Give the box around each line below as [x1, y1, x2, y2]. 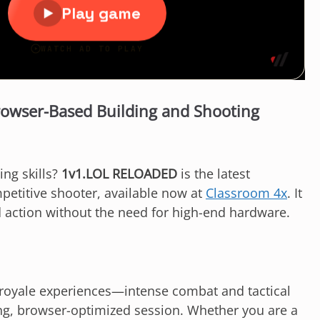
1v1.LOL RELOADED [61, 165, 177, 183]
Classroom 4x [206, 184, 287, 202]
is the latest [177, 165, 250, 183]
